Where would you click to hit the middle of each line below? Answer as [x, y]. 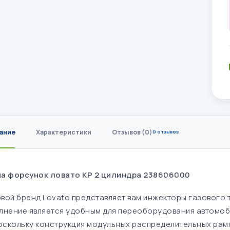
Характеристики [64, 132]
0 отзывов [166, 132]
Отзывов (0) [132, 132]
